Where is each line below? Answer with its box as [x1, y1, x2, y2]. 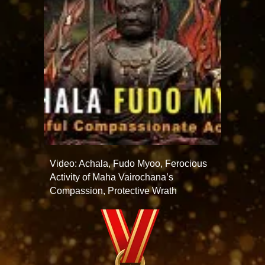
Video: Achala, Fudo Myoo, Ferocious [50, 159, 207, 169]
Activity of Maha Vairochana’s [50, 172, 173, 182]
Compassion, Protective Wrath [50, 186, 177, 196]
